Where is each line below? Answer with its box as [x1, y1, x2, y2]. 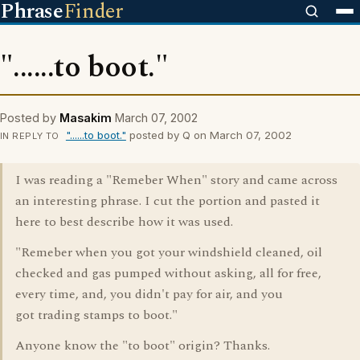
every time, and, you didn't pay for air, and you [15, 284, 283, 304]
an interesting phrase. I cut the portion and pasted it [15, 191, 320, 211]
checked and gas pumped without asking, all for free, [15, 264, 321, 283]
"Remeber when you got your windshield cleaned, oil [15, 243, 322, 262]
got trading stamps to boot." [15, 305, 178, 325]
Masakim [59, 111, 112, 125]
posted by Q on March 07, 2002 [125, 129, 292, 141]
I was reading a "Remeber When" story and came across [15, 170, 337, 190]
